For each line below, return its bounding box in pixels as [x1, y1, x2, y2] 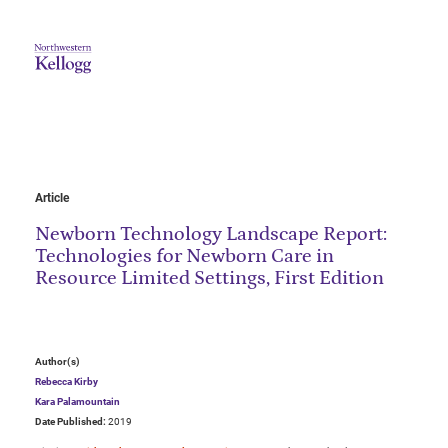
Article [35, 191, 69, 206]
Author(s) [35, 356, 80, 368]
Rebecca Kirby [35, 376, 98, 388]
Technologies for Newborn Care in [35, 245, 334, 268]
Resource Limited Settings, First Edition [35, 267, 384, 290]
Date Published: [35, 416, 106, 428]
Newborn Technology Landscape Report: [35, 223, 387, 246]
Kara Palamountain [35, 396, 120, 408]
